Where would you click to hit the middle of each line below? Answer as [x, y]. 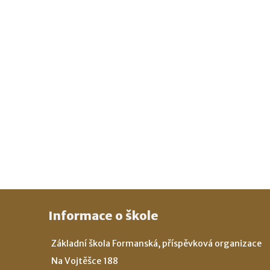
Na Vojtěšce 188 [84, 261]
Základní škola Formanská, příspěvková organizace [156, 243]
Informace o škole [103, 215]
